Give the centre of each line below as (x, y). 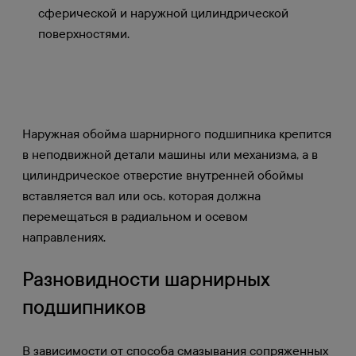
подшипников (84, 308)
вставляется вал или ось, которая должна (141, 196)
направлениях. (64, 238)
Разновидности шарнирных (146, 280)
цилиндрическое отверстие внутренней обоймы (163, 176)
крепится (304, 134)
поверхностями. (84, 34)
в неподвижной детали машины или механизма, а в (170, 155)
